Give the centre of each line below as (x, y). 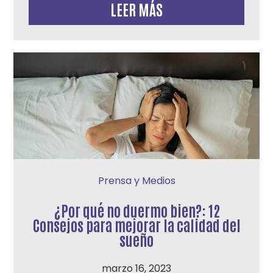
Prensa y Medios (136, 181)
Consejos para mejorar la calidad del (136, 225)
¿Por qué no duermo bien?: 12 (136, 210)
